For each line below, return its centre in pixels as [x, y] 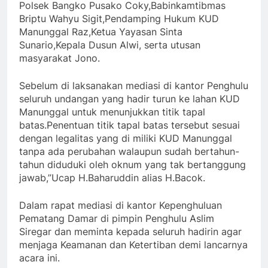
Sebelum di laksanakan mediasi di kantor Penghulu [134, 85]
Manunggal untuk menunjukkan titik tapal [112, 112]
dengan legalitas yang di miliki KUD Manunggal [126, 138]
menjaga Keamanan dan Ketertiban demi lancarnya [133, 244]
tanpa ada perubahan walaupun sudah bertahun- [129, 151]
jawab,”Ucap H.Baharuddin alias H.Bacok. [112, 177]
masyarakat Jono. [60, 58]
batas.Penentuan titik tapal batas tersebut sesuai [130, 125]
